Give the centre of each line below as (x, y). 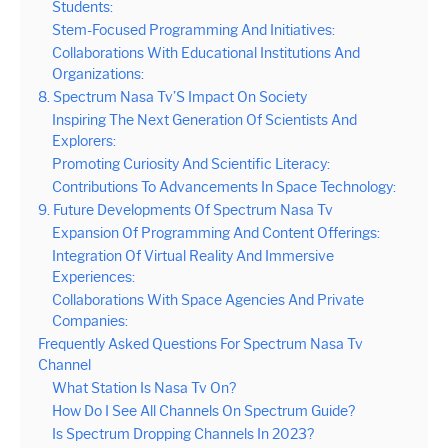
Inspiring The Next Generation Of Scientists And (204, 120)
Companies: (90, 321)
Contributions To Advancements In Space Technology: (224, 187)
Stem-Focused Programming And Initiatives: (193, 30)
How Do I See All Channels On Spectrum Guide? (203, 411)
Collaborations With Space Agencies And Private (208, 300)
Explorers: (84, 141)
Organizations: (98, 74)
